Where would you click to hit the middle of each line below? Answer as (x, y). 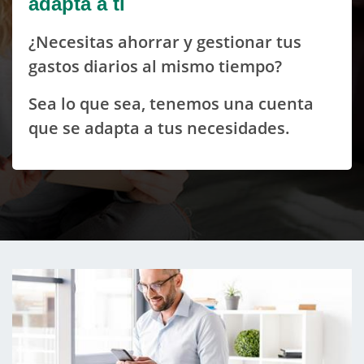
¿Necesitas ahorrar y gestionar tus (165, 42)
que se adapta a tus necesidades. (159, 128)
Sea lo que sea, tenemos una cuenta (171, 104)
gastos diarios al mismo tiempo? (155, 66)
